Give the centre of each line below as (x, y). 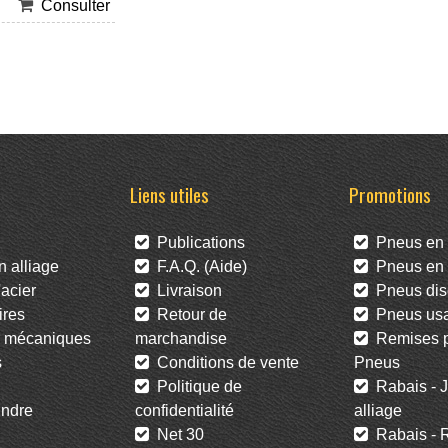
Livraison (185, 291)
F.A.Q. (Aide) (197, 267)
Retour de (187, 315)
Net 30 (176, 435)
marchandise (180, 339)
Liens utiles (169, 195)
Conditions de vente (223, 363)
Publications (196, 243)
